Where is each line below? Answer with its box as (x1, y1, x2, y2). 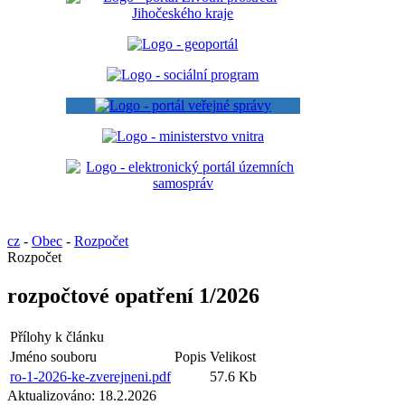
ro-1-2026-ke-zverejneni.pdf (10, 368, 171, 384)
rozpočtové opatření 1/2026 (7, 283, 259, 307)
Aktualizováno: (7, 387, 95, 403)
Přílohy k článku (10, 328, 104, 344)
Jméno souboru (10, 348, 97, 364)
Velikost (210, 348, 256, 364)
